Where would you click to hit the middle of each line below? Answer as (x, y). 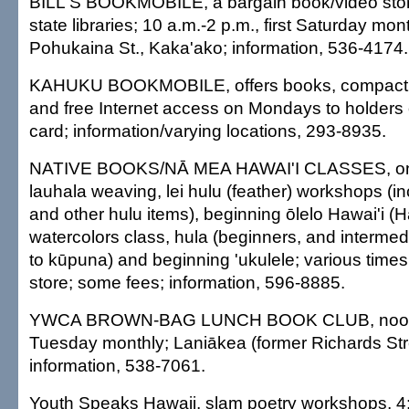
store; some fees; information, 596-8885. (187, 282)
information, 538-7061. (117, 365)
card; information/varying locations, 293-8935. (208, 131)
